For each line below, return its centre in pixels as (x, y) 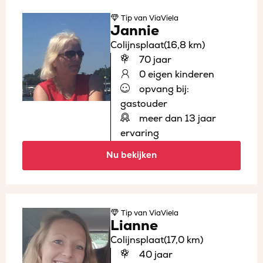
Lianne (134, 225)
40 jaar (155, 254)
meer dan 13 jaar (176, 118)
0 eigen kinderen (176, 74)
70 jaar (154, 60)
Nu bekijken (131, 155)
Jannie (135, 31)
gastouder (144, 104)
